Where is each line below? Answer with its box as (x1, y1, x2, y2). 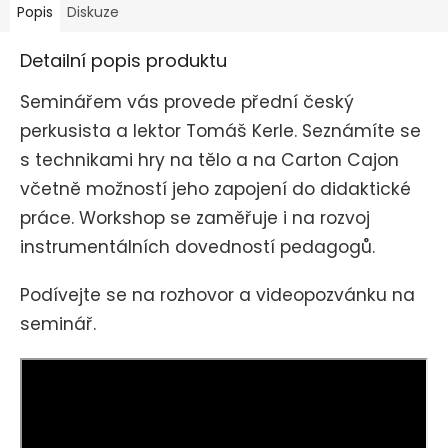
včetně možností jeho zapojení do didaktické (20, 177, 411, 202)
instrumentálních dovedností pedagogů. (20, 235, 380, 260)
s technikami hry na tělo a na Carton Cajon (20, 148, 399, 173)
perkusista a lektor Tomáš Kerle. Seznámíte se (20, 119, 421, 144)
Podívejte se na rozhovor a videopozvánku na (20, 283, 415, 308)
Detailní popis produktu (20, 48, 227, 74)
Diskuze (67, 2, 119, 23)
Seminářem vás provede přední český (20, 90, 354, 115)
